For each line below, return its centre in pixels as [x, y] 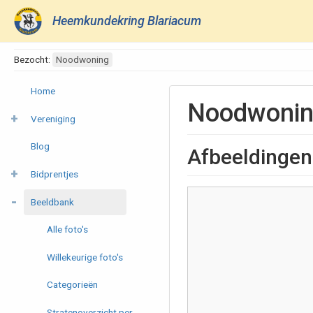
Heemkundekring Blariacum [127, 21]
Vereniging [53, 118]
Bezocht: [33, 59]
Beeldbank [52, 202]
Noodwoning [82, 59]
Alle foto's [68, 229]
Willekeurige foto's [85, 257]
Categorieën [73, 285]
